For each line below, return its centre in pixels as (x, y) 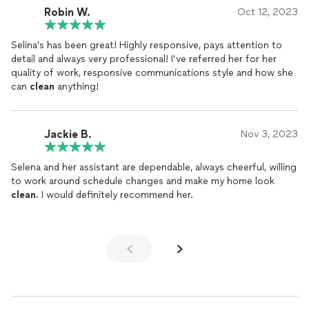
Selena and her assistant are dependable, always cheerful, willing (154, 167)
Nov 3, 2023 (269, 134)
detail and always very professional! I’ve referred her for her (144, 59)
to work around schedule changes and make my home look (143, 181)
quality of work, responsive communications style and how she (152, 73)
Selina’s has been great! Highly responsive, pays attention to (147, 45)
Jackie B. (68, 134)
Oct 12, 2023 (268, 12)
